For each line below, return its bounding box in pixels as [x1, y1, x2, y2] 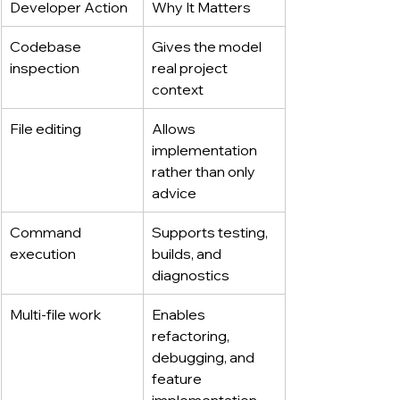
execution [10, 244, 76, 262]
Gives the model [152, 37, 264, 55]
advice [152, 183, 196, 202]
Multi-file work [10, 304, 101, 323]
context [152, 79, 204, 98]
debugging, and [152, 347, 257, 366]
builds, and [152, 244, 224, 262]
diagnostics [152, 265, 229, 284]
